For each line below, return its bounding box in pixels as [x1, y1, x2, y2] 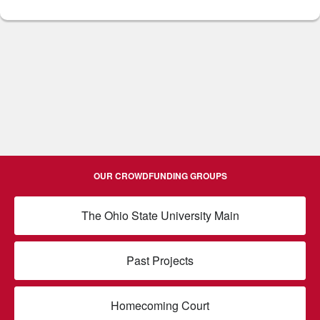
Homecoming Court [111, 297, 209, 314]
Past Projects [126, 252, 194, 269]
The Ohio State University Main [81, 207, 239, 224]
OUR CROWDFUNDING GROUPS [93, 169, 227, 183]
